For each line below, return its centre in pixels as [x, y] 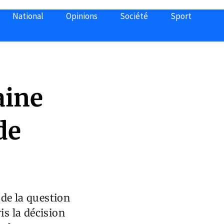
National [28, 16]
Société [134, 16]
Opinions [82, 16]
